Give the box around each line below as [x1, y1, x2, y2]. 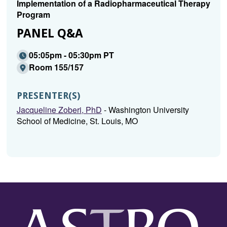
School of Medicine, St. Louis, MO [16, 115, 138, 127]
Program [16, 9, 50, 20]
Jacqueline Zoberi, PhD [16, 104, 102, 116]
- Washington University [101, 104, 189, 116]
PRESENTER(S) [16, 90, 80, 101]
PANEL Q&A [16, 26, 83, 41]
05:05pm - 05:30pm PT [28, 49, 114, 61]
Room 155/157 [28, 61, 84, 73]
